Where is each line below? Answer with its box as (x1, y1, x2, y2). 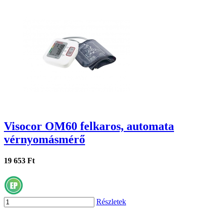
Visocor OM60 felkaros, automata (4, 119, 174, 132)
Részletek (96, 197, 126, 206)
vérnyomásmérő (4, 132, 85, 146)
